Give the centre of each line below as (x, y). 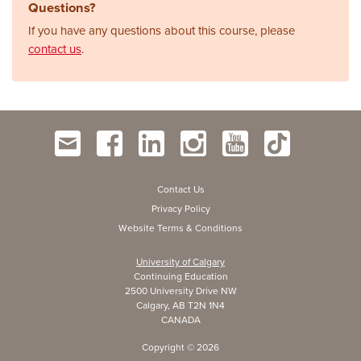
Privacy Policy (180, 208)
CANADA (180, 320)
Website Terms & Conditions (180, 228)
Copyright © (169, 347)
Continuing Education (180, 276)
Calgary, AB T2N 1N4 (180, 305)
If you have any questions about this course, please (162, 30)
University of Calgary (180, 261)
